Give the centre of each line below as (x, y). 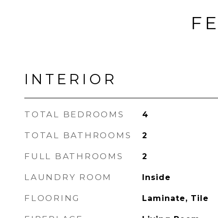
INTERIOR (71, 79)
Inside (156, 177)
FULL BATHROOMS (74, 156)
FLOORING (52, 198)
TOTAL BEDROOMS (74, 114)
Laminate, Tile (175, 198)
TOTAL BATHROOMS (78, 135)
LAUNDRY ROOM (68, 177)
